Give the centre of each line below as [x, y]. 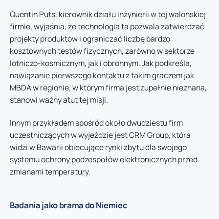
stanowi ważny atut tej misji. [59, 99]
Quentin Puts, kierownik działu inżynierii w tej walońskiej [108, 14]
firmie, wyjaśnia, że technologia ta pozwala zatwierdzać [107, 26]
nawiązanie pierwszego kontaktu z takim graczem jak [102, 75]
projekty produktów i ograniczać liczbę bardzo [90, 38]
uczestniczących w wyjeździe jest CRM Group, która [100, 135]
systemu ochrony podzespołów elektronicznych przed [104, 160]
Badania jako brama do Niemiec [69, 205]
